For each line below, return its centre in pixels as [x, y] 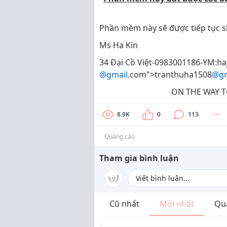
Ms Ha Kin [119, 45]
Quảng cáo [120, 137]
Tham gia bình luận [139, 158]
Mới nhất [177, 204]
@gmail [113, 74]
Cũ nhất [124, 204]
